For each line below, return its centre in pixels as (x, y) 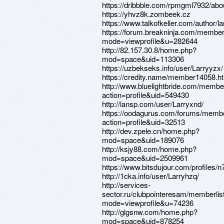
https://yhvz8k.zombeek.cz (146, 14)
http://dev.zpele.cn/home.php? (151, 131)
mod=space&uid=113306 (143, 59)
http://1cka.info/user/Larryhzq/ (150, 176)
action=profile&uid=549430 (145, 95)
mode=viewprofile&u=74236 (148, 203)
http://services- (126, 185)
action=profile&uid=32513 (143, 122)
